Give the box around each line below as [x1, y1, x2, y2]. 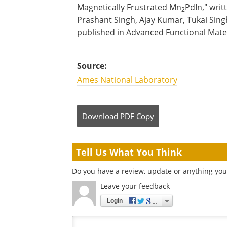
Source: [77, 60, 107, 71]
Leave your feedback [100, 181, 170, 191]
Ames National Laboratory [77, 74, 177, 85]
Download [82, 111, 118, 121]
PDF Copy [120, 111, 154, 121]
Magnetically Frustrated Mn [77, 2, 181, 13]
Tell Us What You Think [76, 146, 182, 158]
